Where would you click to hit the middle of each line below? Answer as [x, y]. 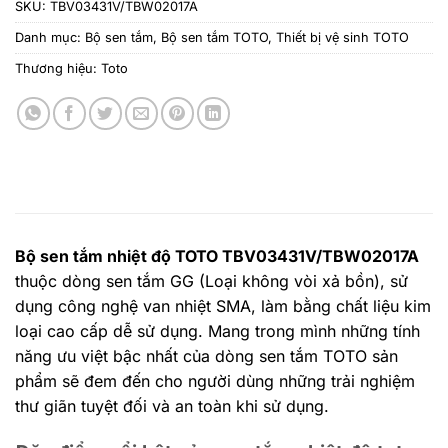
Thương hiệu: [58, 68]
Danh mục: [50, 37]
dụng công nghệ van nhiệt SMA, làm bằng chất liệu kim [223, 305]
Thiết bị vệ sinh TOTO [342, 37]
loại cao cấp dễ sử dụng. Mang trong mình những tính [217, 330]
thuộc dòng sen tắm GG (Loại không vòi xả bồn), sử [211, 280]
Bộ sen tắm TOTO [214, 37]
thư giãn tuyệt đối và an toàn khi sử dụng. [172, 405]
